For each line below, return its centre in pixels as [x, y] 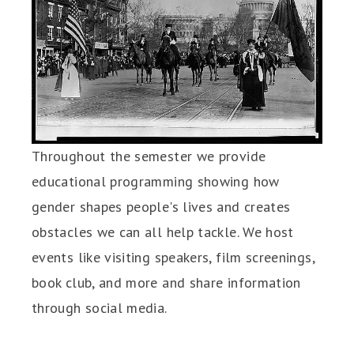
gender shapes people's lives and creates [161, 206]
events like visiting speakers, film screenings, [173, 257]
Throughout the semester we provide [149, 156]
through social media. [100, 307]
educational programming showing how [156, 181]
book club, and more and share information [166, 282]
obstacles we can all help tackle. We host [163, 232]
